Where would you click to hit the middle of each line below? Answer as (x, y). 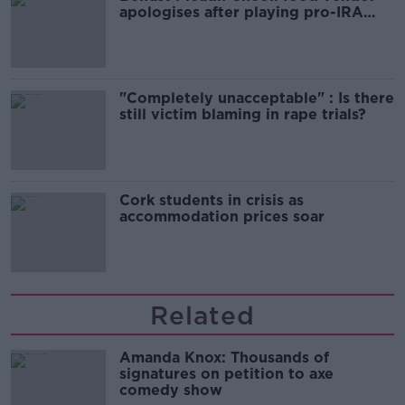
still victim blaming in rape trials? (243, 114)
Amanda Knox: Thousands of (224, 357)
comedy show (171, 390)
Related (202, 315)
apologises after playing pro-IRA (241, 12)
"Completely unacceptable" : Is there (257, 98)
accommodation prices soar (222, 216)
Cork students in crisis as (212, 200)
